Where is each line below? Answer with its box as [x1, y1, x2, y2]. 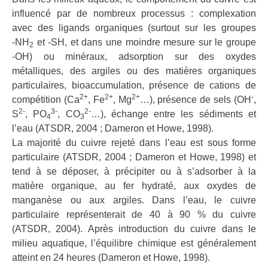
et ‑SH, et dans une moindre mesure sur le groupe [33, 37, 256, 47]
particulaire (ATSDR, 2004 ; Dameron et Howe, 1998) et [12, 152, 256, 162]
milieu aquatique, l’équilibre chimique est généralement [12, 238, 256, 248]
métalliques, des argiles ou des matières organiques [12, 66, 256, 76]
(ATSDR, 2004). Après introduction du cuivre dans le [12, 224, 256, 234]
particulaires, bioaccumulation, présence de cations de [12, 80, 256, 90]
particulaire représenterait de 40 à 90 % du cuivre [12, 209, 256, 220]
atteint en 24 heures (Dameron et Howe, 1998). [12, 252, 210, 263]
